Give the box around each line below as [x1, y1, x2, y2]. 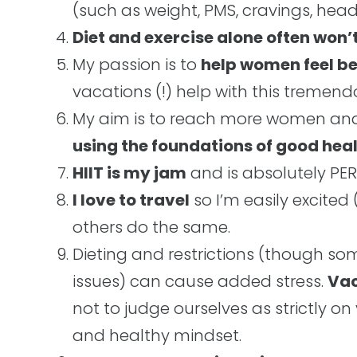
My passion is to [73, 53, 201, 76]
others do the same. [73, 216, 230, 238]
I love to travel [73, 189, 190, 211]
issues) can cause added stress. [73, 270, 328, 292]
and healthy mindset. [73, 324, 241, 347]
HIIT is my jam [73, 162, 186, 184]
